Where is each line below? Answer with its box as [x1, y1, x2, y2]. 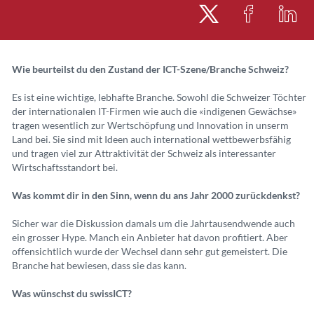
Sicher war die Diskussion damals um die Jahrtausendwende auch [12, 217, 295, 229]
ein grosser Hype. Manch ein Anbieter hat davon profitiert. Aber [12, 231, 288, 243]
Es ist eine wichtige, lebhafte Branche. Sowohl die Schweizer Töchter [12, 91, 306, 103]
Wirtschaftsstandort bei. [12, 161, 118, 173]
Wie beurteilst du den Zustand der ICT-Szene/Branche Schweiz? [12, 63, 289, 75]
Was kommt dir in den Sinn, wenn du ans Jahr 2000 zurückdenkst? [12, 189, 300, 201]
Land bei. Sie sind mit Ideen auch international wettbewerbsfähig [12, 133, 291, 145]
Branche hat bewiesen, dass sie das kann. [12, 259, 186, 271]
